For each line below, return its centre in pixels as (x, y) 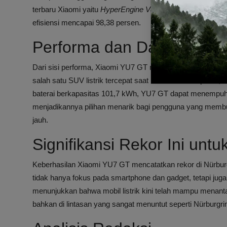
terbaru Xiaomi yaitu (66, 10)
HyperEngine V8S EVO (139, 10)
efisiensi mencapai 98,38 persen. (87, 23)
